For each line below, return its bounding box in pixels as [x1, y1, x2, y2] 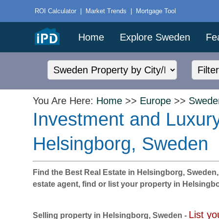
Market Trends [86, 7, 127, 15]
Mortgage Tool [136, 7, 176, 15]
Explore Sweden [120, 32, 191, 43]
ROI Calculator [35, 7, 77, 15]
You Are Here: [33, 95, 97, 107]
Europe [140, 95, 172, 107]
